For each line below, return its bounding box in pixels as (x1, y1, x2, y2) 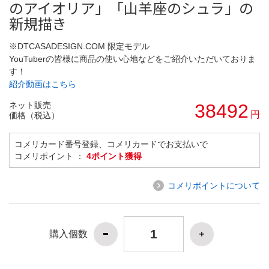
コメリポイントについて (168, 180, 260, 190)
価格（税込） (9, 110, 59, 120)
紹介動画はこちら (9, 79, 76, 89)
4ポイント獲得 (86, 151, 142, 161)
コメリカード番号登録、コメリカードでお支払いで (14, 139, 208, 149)
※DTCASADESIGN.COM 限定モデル (9, 41, 150, 51)
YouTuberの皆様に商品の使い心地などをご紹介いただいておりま (9, 53, 256, 64)
